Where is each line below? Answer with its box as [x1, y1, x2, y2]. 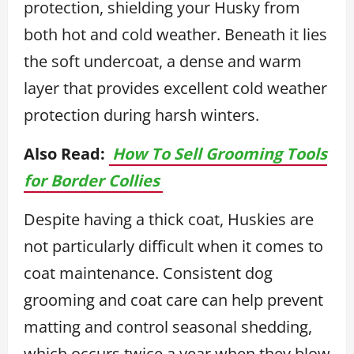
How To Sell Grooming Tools [112, 142, 327, 164]
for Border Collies [24, 169, 160, 191]
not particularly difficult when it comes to [24, 235, 323, 257]
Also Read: [24, 142, 105, 164]
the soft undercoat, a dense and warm [24, 50, 302, 72]
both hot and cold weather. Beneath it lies [24, 23, 327, 45]
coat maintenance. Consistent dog [24, 262, 273, 284]
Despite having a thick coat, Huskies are [24, 208, 314, 230]
